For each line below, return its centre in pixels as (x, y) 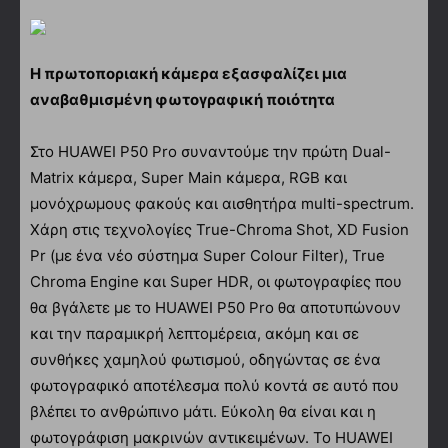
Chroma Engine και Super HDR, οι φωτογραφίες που (216, 281)
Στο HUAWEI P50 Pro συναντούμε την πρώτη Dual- (210, 151)
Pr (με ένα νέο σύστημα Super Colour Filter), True (207, 255)
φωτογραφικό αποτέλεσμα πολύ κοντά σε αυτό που (214, 385)
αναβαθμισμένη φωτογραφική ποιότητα (182, 99)
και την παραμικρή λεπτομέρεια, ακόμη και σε (194, 333)
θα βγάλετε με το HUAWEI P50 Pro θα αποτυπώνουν (215, 307)
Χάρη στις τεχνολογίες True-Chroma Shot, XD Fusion (219, 229)
